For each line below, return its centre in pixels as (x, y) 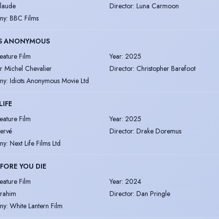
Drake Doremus (159, 131)
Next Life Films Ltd (35, 143)
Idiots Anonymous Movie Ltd (49, 80)
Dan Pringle (153, 193)
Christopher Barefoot (166, 68)
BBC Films (24, 18)
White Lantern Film (36, 206)
